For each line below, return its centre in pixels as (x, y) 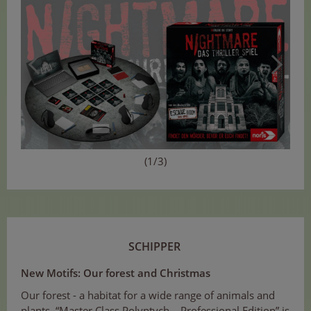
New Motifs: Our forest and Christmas (116, 272)
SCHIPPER (155, 246)
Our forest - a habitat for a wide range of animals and (148, 295)
